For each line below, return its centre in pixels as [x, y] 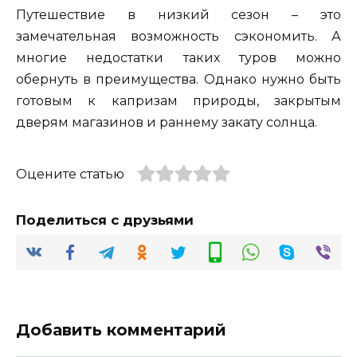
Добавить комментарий [121, 330]
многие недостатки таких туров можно [178, 57]
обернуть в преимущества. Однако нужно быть [178, 79]
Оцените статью [70, 174]
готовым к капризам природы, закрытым [178, 100]
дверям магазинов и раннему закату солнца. [167, 122]
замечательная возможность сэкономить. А [178, 36]
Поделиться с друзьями [105, 220]
